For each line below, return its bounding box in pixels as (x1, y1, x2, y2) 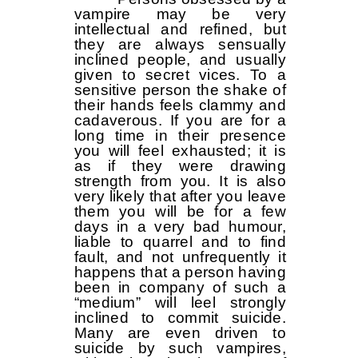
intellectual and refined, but (74, 21, 286, 38)
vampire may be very (74, 6, 286, 23)
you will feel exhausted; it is (74, 142, 286, 160)
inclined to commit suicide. (74, 309, 286, 327)
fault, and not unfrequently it (74, 249, 286, 266)
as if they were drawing (74, 157, 286, 175)
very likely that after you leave (74, 188, 286, 205)
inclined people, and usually (74, 51, 286, 69)
